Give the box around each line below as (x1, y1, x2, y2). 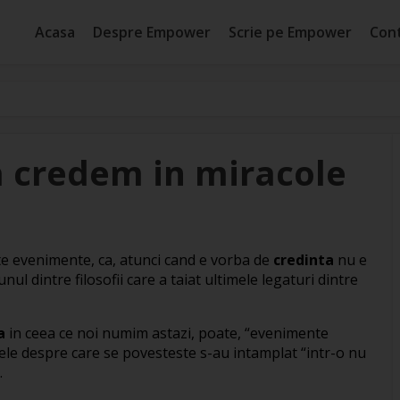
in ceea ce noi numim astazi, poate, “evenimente (5, 322, 329, 343)
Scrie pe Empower (229, 21, 352, 42)
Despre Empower (93, 21, 211, 42)
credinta (273, 249, 334, 270)
